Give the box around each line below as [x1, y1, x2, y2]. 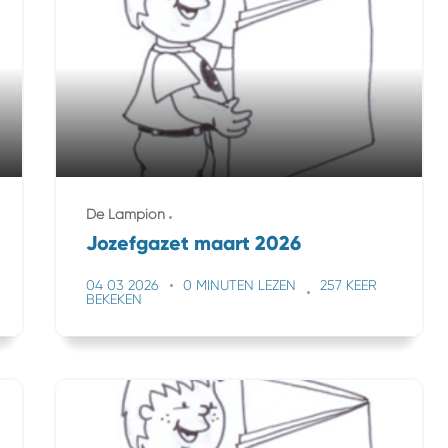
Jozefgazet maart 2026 [86, 231, 301, 255]
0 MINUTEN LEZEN [183, 277, 296, 293]
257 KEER [320, 277, 377, 293]
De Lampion [86, 206, 165, 222]
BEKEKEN [86, 291, 142, 307]
